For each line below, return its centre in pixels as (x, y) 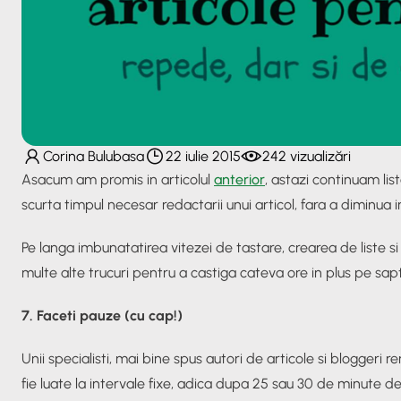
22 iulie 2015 (203, 156)
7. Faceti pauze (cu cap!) (102, 315)
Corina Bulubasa (94, 156)
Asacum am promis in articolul (118, 179)
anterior (239, 179)
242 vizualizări (307, 156)
